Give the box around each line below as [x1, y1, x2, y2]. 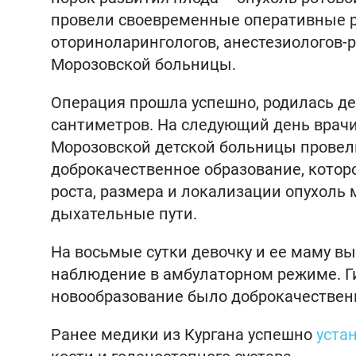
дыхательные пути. [51, 204, 197, 223]
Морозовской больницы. [51, 55, 236, 74]
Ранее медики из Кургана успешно [51, 325, 316, 344]
